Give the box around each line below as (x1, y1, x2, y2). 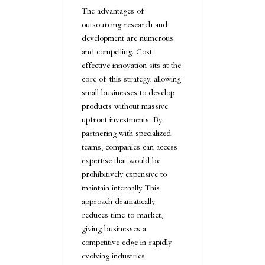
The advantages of (82, 6, 144, 17)
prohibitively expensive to (82, 169, 167, 180)
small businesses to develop (82, 88, 174, 98)
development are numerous (82, 33, 173, 44)
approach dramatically (82, 196, 155, 207)
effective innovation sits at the (82, 60, 181, 71)
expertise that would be (82, 156, 160, 166)
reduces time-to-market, (82, 210, 163, 221)
